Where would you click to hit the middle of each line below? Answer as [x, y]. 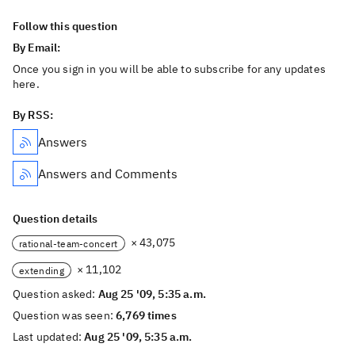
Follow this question [65, 26]
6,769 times [146, 315]
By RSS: [33, 115]
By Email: [38, 48]
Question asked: [55, 294]
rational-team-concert [69, 243]
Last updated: [49, 337]
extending [42, 270]
